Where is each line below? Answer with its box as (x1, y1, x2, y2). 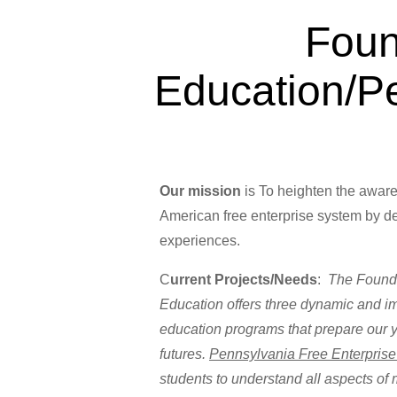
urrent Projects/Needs (170, 272, 317, 288)
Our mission (160, 183, 241, 199)
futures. (160, 346, 209, 362)
